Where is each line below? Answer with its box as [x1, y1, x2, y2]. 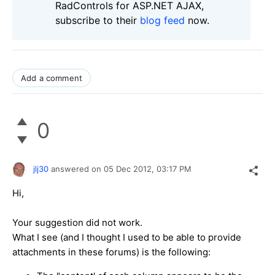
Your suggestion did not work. [12, 216, 142, 228]
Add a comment [21, 72, 83, 83]
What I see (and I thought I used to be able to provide [12, 231, 241, 243]
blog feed [140, 14, 185, 26]
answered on [51, 163, 104, 174]
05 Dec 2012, [104, 163, 157, 174]
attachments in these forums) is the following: [12, 246, 211, 258]
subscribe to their [55, 14, 140, 26]
